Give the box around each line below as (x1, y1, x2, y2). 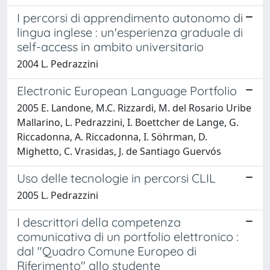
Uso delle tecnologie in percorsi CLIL (17, 171, 216, 186)
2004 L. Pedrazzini (17, 57, 98, 71)
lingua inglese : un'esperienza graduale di (17, 25, 243, 40)
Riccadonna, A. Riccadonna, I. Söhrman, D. (17, 130, 207, 143)
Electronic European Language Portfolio (17, 83, 237, 98)
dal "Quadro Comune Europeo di (17, 243, 196, 259)
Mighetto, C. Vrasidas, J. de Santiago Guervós (17, 145, 221, 158)
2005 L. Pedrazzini (17, 189, 98, 202)
